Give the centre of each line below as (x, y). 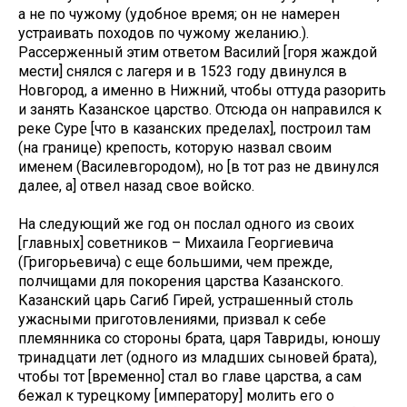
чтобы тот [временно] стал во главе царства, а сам (190, 377)
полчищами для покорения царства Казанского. (181, 282)
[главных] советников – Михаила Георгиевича (176, 243)
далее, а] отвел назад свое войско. (136, 186)
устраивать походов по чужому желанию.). (164, 34)
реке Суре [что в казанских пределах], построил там (194, 129)
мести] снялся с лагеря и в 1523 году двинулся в (183, 72)
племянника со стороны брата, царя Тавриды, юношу (199, 339)
